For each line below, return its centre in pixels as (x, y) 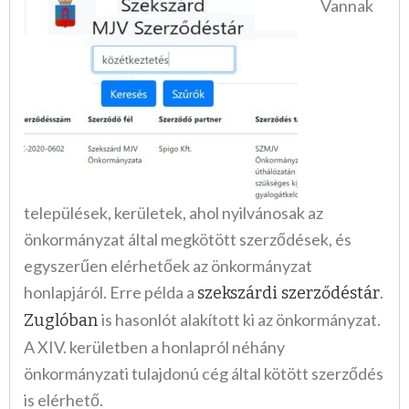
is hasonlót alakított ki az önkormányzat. (241, 320)
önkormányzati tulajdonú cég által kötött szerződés (204, 374)
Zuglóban (63, 321)
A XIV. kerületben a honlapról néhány (154, 347)
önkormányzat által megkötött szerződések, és (188, 240)
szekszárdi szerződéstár (288, 294)
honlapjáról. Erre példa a (110, 293)
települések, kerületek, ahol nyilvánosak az (173, 213)
